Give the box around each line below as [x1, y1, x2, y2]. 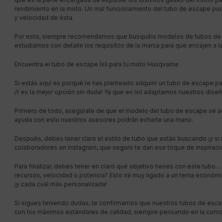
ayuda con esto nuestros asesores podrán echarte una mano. [14, 115, 193, 123]
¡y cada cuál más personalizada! [14, 180, 107, 188]
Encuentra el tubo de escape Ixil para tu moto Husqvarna [14, 60, 178, 68]
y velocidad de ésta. [14, 13, 74, 21]
